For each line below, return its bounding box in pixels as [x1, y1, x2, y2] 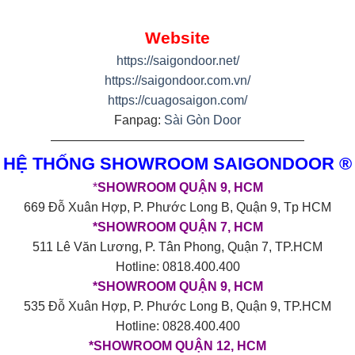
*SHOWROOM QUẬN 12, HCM [89, 338, 266, 353]
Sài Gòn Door [164, 113, 241, 127]
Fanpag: [114, 113, 164, 127]
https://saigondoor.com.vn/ [105, 73, 250, 87]
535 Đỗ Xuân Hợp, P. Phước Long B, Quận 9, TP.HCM [24, 299, 331, 313]
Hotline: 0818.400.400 [115, 259, 240, 273]
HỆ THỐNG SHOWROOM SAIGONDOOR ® [3, 153, 352, 174]
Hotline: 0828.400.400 [115, 319, 240, 333]
